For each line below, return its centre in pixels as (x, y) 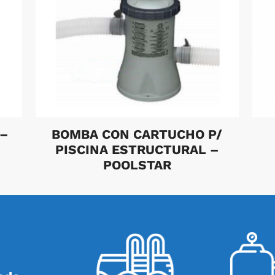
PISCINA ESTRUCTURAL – (137, 149)
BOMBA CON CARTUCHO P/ (137, 134)
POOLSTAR (137, 165)
